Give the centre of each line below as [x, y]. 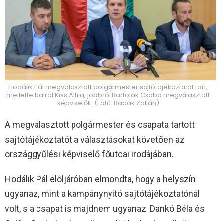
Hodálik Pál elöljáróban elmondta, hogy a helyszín [100, 179]
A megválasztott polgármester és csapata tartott [100, 125]
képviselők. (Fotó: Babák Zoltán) [108, 103]
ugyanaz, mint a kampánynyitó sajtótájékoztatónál [102, 194]
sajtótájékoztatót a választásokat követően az [95, 140]
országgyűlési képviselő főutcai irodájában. [89, 154]
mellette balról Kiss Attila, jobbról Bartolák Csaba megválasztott [108, 95]
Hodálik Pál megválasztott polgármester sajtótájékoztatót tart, [108, 87]
